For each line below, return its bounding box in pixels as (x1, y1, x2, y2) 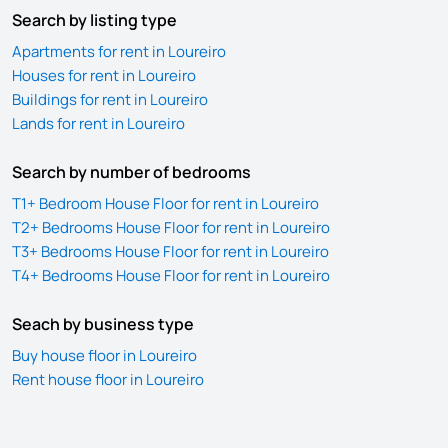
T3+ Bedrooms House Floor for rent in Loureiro (12, 241, 329, 262)
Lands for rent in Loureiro (12, 113, 185, 134)
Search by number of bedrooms (12, 161, 251, 183)
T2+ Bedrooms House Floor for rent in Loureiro (12, 217, 330, 238)
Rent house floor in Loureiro (12, 369, 204, 390)
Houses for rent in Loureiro (12, 65, 196, 86)
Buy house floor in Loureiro (12, 345, 197, 366)
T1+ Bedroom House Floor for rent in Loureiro (12, 193, 319, 214)
